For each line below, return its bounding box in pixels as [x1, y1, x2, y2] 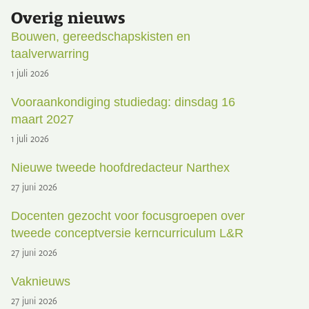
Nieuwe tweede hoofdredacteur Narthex [11, 160, 230, 175]
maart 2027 [11, 112, 74, 126]
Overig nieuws [11, 9, 126, 27]
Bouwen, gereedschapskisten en [11, 29, 191, 43]
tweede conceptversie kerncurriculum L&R [11, 226, 244, 240]
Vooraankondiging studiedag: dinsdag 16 [11, 94, 236, 109]
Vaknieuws [11, 274, 71, 288]
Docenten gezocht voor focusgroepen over [11, 208, 246, 223]
